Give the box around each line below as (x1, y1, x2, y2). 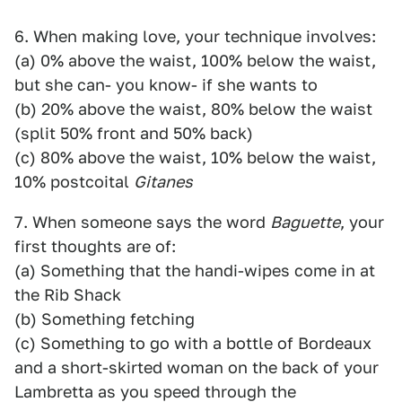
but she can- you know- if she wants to (14, 75, 318, 94)
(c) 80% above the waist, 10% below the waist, (14, 148, 376, 167)
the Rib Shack (14, 285, 121, 304)
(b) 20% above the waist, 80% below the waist (14, 100, 372, 118)
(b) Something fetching (14, 310, 195, 328)
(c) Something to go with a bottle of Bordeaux (14, 334, 371, 353)
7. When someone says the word (14, 213, 270, 232)
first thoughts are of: (14, 237, 176, 256)
